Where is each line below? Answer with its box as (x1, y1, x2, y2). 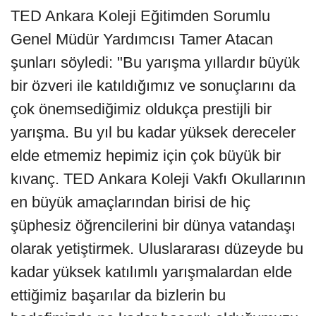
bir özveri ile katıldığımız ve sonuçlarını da (11, 77, 296, 95)
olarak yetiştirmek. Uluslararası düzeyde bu (11, 240, 303, 258)
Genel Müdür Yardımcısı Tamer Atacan (11, 30, 273, 49)
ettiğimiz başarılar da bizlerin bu (11, 286, 226, 305)
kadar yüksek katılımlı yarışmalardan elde (11, 263, 292, 281)
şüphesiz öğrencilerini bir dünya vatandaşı (11, 217, 296, 235)
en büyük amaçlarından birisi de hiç (11, 193, 250, 212)
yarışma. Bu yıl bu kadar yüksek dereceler (11, 123, 296, 142)
